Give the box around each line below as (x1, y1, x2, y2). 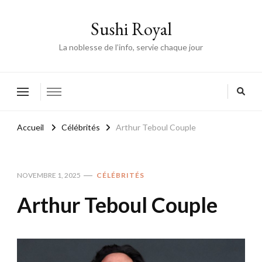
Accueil (17, 122, 44, 133)
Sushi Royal (90, 18, 172, 40)
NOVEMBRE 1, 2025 (17, 171, 81, 180)
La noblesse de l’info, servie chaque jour (59, 42, 203, 52)
